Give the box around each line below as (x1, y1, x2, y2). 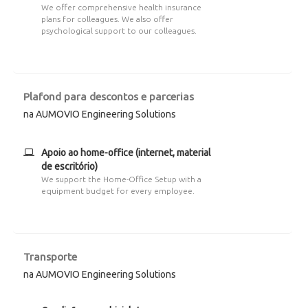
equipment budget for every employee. (41, 186, 195, 195)
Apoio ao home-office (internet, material (41, 147, 211, 158)
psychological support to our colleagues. (41, 26, 197, 35)
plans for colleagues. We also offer (41, 14, 173, 23)
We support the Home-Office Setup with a (41, 175, 201, 184)
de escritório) (41, 161, 98, 172)
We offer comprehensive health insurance (41, 3, 201, 12)
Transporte (23, 250, 77, 263)
